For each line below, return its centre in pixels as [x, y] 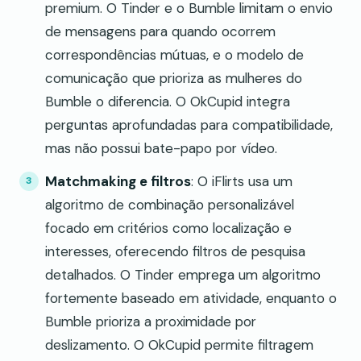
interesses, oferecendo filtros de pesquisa [175, 251]
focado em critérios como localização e [168, 228]
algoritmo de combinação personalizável [170, 204]
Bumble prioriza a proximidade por [151, 321]
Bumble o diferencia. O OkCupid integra [168, 101]
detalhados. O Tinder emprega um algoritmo [183, 274]
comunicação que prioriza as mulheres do [174, 78]
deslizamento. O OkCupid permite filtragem [179, 344]
